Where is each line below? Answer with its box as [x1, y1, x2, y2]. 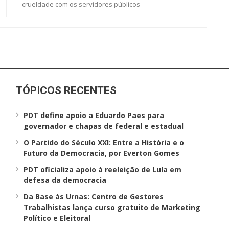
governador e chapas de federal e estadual [24, 121, 184, 131]
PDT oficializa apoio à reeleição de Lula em [24, 164, 182, 174]
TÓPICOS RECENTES [16, 84, 117, 97]
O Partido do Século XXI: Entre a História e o [24, 137, 185, 147]
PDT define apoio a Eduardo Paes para [24, 110, 165, 120]
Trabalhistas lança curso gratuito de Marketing [24, 202, 201, 212]
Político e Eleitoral [24, 213, 91, 223]
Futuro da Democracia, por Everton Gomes [24, 148, 180, 158]
